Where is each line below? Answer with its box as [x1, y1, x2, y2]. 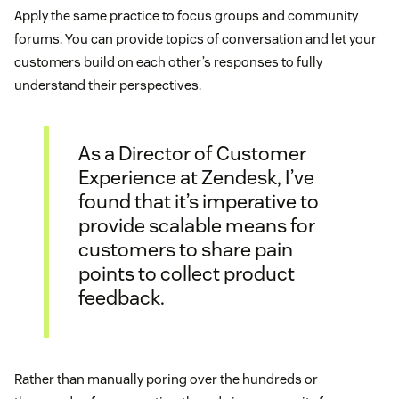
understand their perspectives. [14, 77, 201, 94]
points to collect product [78, 260, 295, 286]
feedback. [78, 284, 165, 310]
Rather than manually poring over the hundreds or [14, 370, 318, 388]
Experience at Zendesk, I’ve [78, 164, 314, 190]
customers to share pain [78, 236, 293, 262]
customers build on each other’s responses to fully [14, 53, 322, 71]
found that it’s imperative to [78, 188, 319, 214]
